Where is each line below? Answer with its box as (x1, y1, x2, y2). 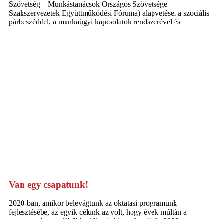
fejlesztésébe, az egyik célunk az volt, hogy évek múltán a (9, 208, 187, 217)
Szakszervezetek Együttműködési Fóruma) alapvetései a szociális (9, 8, 209, 17)
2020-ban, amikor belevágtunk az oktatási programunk (9, 199, 177, 208)
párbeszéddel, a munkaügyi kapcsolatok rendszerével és (9, 17, 180, 26)
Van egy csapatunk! (9, 179, 88, 190)
